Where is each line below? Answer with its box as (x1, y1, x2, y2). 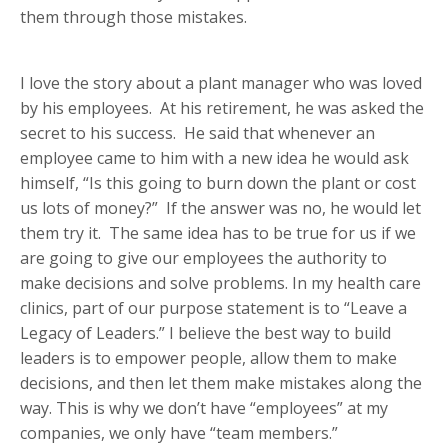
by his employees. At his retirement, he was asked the (20, 97, 424, 120)
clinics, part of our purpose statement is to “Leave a (20, 297, 407, 320)
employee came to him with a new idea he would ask (20, 147, 409, 170)
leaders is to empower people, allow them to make (20, 347, 397, 370)
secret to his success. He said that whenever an (20, 122, 375, 145)
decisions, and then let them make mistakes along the (20, 372, 422, 395)
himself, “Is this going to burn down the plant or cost (20, 172, 416, 195)
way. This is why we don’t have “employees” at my (20, 397, 388, 420)
